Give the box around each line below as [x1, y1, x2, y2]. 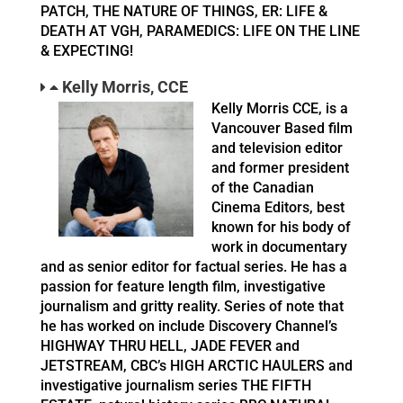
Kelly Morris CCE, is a [211, 100, 348, 118]
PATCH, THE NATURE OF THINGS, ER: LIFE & [40, 3, 327, 21]
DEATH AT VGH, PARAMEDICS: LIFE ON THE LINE [40, 22, 360, 40]
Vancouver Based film [211, 120, 353, 138]
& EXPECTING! [40, 42, 133, 60]
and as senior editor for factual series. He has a [40, 258, 347, 276]
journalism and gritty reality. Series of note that [40, 298, 344, 316]
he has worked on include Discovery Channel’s [40, 318, 337, 336]
